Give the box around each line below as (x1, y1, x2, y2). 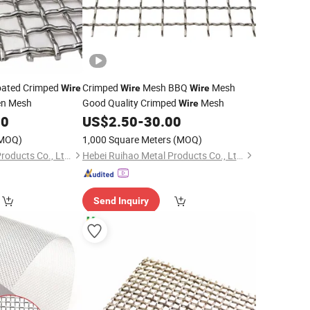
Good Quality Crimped (82, 96, 179, 109)
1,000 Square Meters (82, 133, 171, 146)
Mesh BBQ (140, 81, 190, 94)
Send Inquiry (93, 195, 149, 206)
